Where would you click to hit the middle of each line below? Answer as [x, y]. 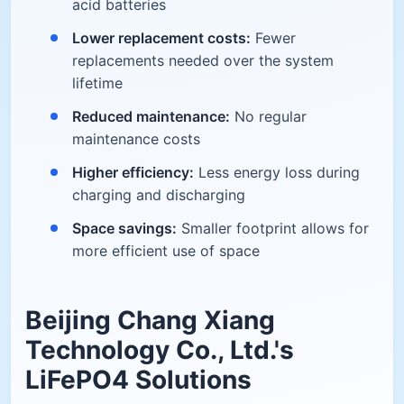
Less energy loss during [277, 172]
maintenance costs [136, 138]
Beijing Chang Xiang [150, 320]
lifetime [97, 83]
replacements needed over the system [203, 60]
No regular [268, 116]
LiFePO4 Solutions [138, 379]
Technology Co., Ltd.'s [160, 349]
